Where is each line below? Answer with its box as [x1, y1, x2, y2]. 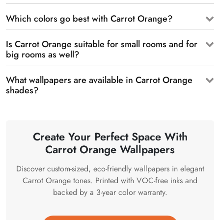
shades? [6, 84, 39, 97]
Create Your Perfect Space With [32, 129, 188, 145]
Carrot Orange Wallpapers [45, 141, 175, 158]
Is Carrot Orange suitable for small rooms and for [6, 38, 197, 51]
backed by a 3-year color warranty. [53, 187, 167, 198]
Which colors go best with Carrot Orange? [6, 12, 173, 26]
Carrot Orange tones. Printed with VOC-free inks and [23, 175, 197, 187]
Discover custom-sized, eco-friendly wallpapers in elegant [16, 163, 204, 175]
